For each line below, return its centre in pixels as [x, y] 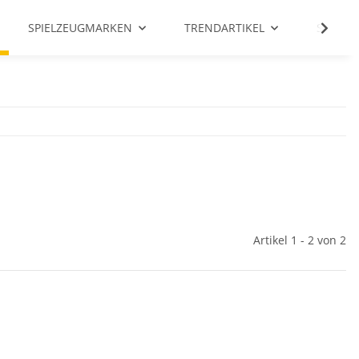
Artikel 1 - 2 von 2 [300, 240]
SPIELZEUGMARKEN [80, 28]
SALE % [336, 28]
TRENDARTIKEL [224, 28]
